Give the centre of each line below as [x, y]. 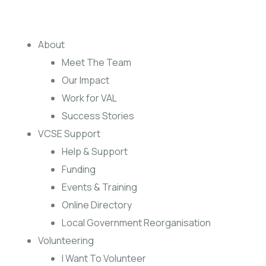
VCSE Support [69, 134]
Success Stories [98, 116]
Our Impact [85, 80]
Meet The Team [96, 62]
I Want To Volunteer [104, 258]
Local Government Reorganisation [136, 223]
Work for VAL [89, 98]
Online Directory [97, 205]
